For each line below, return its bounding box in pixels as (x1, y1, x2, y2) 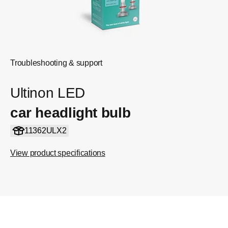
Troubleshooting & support (10, 59, 102, 67)
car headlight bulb (10, 105, 131, 121)
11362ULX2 (24, 126, 67, 135)
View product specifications (10, 149, 105, 157)
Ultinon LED (10, 85, 85, 101)
